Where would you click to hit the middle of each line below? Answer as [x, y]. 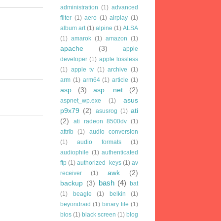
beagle [82, 194]
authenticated [120, 152]
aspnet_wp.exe [81, 100]
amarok [81, 38]
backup [72, 183]
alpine [104, 28]
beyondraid [75, 204]
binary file [115, 204]
